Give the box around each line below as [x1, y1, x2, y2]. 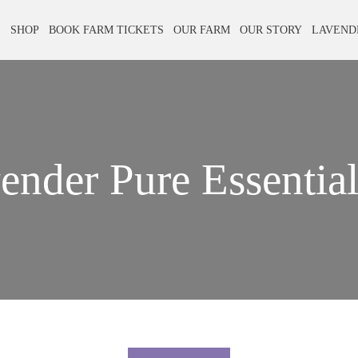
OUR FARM [173, 23, 231, 36]
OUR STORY [240, 23, 303, 36]
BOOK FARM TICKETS [49, 23, 165, 36]
